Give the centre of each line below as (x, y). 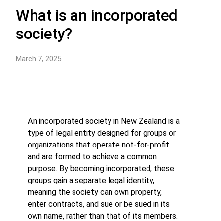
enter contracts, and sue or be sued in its (99, 204)
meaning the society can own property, (95, 192)
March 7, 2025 (38, 58)
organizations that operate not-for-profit (98, 145)
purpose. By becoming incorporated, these (101, 168)
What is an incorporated (97, 16)
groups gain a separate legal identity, (91, 180)
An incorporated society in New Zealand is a (104, 121)
